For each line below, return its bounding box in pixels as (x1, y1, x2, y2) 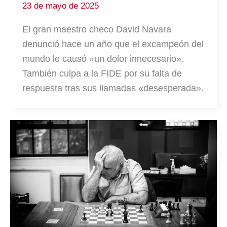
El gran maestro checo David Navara (22, 24, 171, 35)
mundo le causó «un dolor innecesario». (22, 54, 184, 64)
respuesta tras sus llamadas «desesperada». (22, 83, 204, 94)
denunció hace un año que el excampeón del (22, 39, 204, 50)
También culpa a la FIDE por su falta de (22, 68, 182, 79)
